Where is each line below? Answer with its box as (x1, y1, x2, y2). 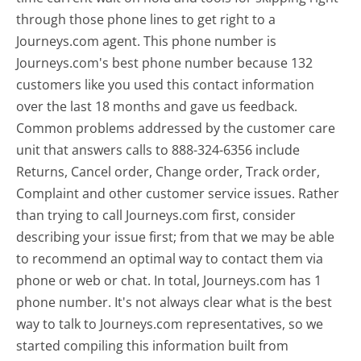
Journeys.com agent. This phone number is (16, 32, 277, 51)
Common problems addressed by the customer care (16, 119, 336, 138)
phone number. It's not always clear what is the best (16, 293, 333, 312)
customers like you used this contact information (16, 76, 315, 94)
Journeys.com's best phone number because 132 (16, 54, 313, 73)
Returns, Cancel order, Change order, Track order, (16, 163, 321, 181)
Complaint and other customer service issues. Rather (16, 185, 340, 203)
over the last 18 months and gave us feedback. (16, 98, 298, 116)
